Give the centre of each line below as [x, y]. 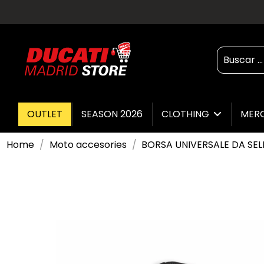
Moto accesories [88, 144]
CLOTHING [187, 114]
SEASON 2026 [112, 114]
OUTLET [45, 114]
